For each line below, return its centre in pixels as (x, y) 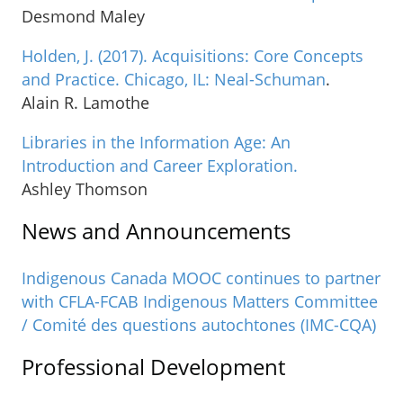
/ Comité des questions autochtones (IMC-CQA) (199, 325)
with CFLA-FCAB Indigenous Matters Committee (200, 302)
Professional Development (153, 367)
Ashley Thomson (85, 188)
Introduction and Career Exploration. (160, 165)
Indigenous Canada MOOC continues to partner (201, 278)
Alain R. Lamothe (85, 102)
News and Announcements (156, 230)
